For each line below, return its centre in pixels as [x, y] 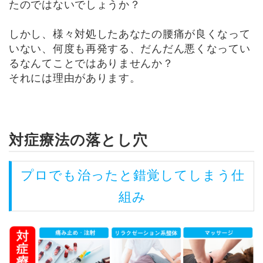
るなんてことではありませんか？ [91, 63]
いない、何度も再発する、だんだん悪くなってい [130, 48]
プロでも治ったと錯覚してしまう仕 [133, 175]
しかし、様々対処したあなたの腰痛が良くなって [130, 34]
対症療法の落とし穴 [78, 139]
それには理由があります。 [75, 78]
